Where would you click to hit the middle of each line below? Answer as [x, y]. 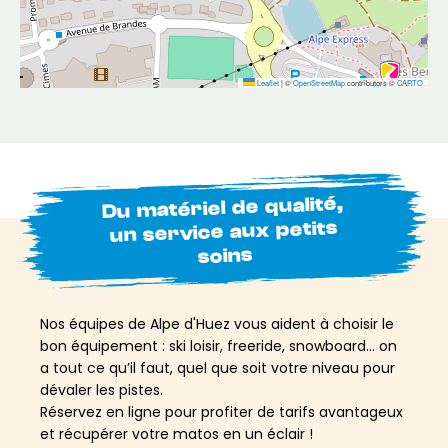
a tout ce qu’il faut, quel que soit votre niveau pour [217, 367]
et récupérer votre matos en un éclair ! [176, 433]
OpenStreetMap [319, 82]
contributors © [371, 82]
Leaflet [267, 82]
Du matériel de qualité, [223, 207]
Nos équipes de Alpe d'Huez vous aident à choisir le [217, 323]
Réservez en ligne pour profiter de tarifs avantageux [221, 411]
